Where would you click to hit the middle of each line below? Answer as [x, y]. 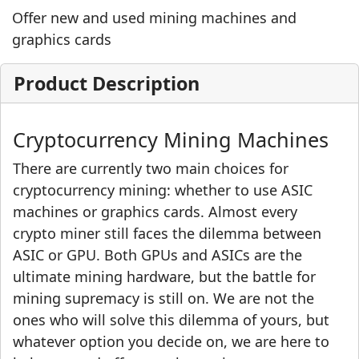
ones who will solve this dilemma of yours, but [171, 320]
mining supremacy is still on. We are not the [163, 298]
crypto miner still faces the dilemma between [167, 234]
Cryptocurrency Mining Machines [171, 140]
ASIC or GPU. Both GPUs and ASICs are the [157, 255]
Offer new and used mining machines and [154, 18]
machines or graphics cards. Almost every [155, 212]
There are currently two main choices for [151, 169]
